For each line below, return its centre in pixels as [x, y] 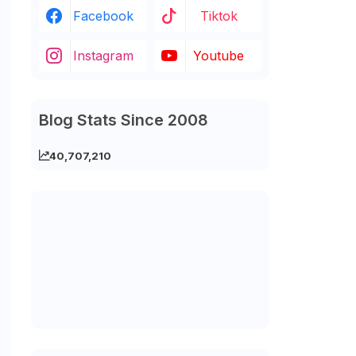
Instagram [103, 56]
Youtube [219, 56]
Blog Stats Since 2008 [123, 120]
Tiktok [219, 16]
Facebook [103, 16]
